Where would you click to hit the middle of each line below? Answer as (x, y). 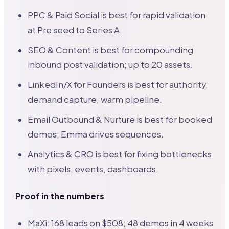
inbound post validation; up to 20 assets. (110, 65)
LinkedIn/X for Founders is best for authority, (118, 85)
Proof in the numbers (60, 196)
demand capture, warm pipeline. (95, 100)
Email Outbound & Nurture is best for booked (120, 120)
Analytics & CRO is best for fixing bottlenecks (120, 154)
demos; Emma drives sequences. (96, 134)
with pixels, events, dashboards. (93, 169)
